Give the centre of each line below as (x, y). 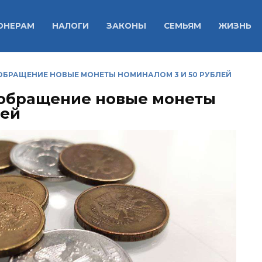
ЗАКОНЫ (126, 26)
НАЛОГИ (70, 26)
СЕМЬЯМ (182, 26)
